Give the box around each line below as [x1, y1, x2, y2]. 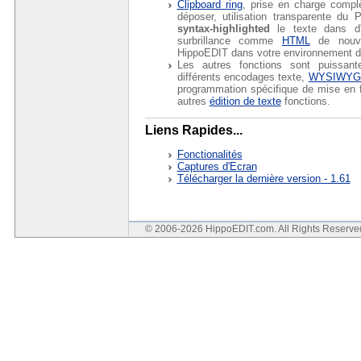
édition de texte [209, 94, 281, 107]
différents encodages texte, [176, 70, 309, 83]
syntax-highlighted [176, 22, 270, 35]
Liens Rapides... [144, 123, 243, 138]
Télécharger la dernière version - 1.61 [176, 172, 351, 185]
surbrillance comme [176, 34, 282, 47]
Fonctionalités [176, 148, 243, 161]
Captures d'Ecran [176, 160, 257, 173]
